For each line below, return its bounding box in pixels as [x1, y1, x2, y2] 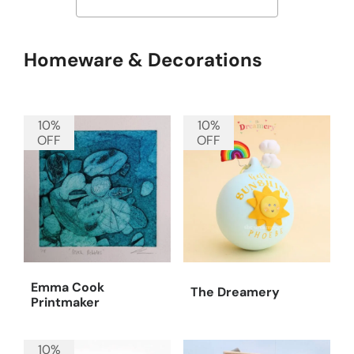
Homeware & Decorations [24, 47, 263, 73]
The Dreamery [190, 284, 280, 301]
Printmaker [31, 293, 100, 311]
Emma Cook [31, 278, 105, 296]
